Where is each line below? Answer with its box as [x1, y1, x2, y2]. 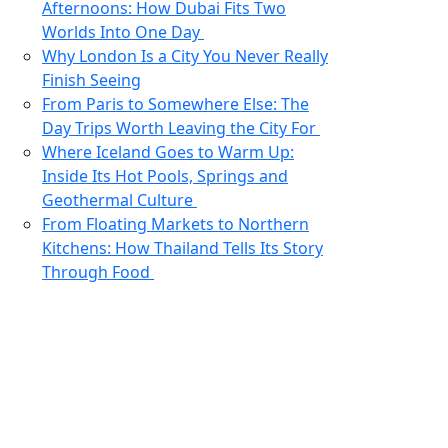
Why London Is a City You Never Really [42, 45, 328, 67]
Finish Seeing [42, 69, 141, 91]
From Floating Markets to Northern [42, 213, 309, 235]
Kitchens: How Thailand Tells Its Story [42, 237, 323, 259]
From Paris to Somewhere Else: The [42, 93, 309, 115]
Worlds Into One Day [42, 21, 204, 43]
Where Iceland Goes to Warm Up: [42, 141, 294, 163]
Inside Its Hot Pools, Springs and [42, 165, 288, 187]
